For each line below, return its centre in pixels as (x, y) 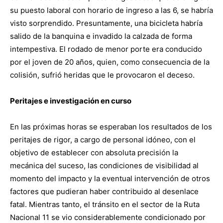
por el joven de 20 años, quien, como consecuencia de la (110, 62)
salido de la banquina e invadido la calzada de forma (101, 36)
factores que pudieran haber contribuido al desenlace (104, 191)
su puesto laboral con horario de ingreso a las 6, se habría (111, 10)
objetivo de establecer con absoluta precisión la (94, 152)
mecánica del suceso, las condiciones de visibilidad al (104, 165)
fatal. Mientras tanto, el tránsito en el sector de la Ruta (105, 204)
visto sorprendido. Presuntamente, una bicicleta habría (106, 23)
